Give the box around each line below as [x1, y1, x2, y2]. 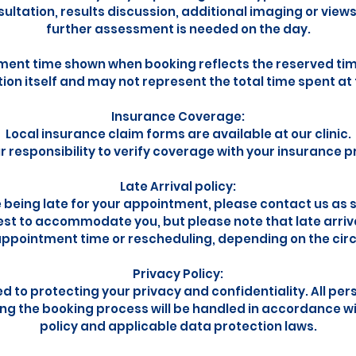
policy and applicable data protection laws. [39, 318, 317, 335]
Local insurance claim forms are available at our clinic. [5, 126, 351, 142]
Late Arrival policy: [120, 178, 236, 195]
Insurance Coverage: [111, 108, 245, 125]
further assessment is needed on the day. [45, 21, 311, 37]
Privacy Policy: [133, 265, 223, 282]
